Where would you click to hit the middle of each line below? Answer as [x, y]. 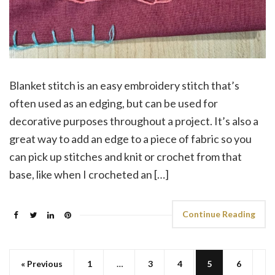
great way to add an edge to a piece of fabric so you [130, 139]
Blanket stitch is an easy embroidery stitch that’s [124, 86]
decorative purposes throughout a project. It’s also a [134, 121]
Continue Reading [219, 214]
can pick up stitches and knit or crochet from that [126, 157]
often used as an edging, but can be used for [114, 103]
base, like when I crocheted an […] [89, 175]
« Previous [42, 264]
